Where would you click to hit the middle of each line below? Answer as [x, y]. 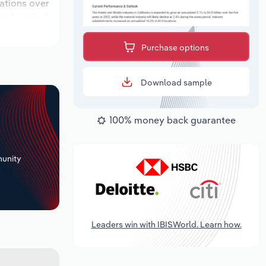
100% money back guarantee [172, 120]
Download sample [175, 83]
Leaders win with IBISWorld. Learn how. [166, 224]
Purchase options [175, 48]
